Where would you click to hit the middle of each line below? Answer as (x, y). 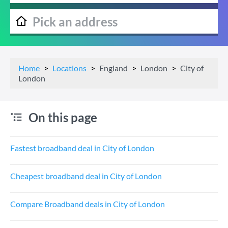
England (113, 68)
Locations (69, 68)
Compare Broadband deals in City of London (88, 204)
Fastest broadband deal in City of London (82, 148)
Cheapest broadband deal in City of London (86, 176)
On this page (63, 117)
